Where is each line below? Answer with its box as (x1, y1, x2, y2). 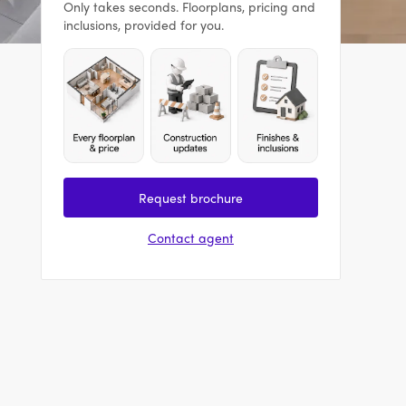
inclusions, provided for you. (63, 15, 224, 34)
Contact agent (148, 227, 234, 246)
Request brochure (139, 188, 243, 207)
